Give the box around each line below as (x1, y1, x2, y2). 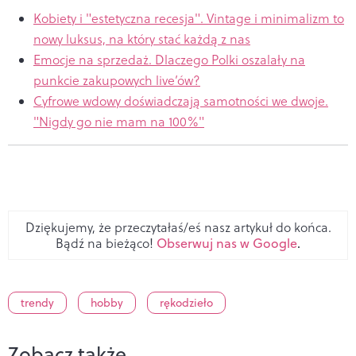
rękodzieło (160, 294, 213, 311)
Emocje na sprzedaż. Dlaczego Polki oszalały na (33, 50, 305, 68)
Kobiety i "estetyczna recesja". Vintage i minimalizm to (33, 9, 344, 27)
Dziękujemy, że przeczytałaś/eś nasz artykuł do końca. (25, 218, 331, 236)
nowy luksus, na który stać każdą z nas (33, 29, 250, 48)
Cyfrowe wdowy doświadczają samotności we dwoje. (33, 91, 328, 110)
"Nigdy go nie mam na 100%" (33, 112, 204, 130)
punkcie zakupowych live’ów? (33, 71, 200, 89)
